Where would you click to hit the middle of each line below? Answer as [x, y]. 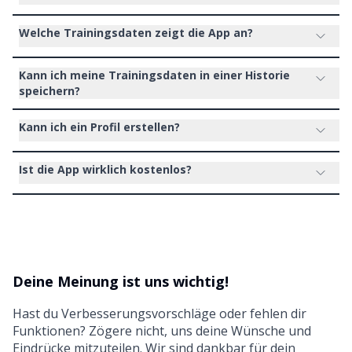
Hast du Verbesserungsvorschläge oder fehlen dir [159, 313]
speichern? [49, 91]
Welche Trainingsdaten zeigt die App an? [136, 33]
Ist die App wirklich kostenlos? [105, 169]
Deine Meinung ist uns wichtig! [121, 281]
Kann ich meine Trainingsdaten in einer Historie [154, 75]
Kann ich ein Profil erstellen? [99, 127]
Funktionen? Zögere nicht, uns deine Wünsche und [162, 331]
